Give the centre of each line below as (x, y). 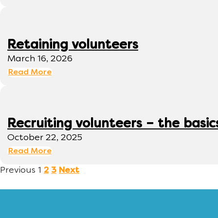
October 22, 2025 (45, 138)
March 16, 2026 (40, 59)
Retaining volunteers (73, 46)
